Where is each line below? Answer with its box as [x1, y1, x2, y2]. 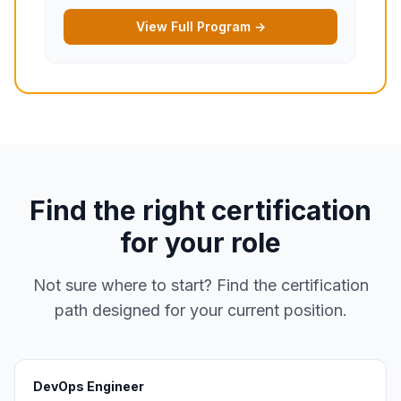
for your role [120, 226, 281, 259]
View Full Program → [135, 19, 266, 34]
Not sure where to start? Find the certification [32, 276, 369, 294]
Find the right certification [30, 194, 371, 226]
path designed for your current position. [54, 301, 347, 320]
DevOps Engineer [33, 379, 144, 394]
